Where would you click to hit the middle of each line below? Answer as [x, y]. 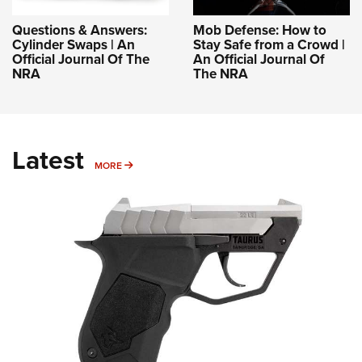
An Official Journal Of [259, 59]
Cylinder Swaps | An [74, 44]
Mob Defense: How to [260, 30]
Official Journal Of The [81, 59]
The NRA [221, 74]
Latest [48, 160]
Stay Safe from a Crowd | [269, 44]
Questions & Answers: [80, 30]
